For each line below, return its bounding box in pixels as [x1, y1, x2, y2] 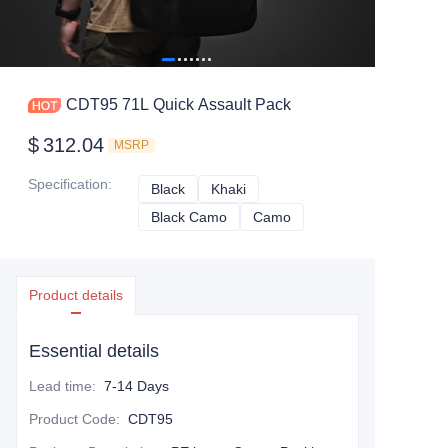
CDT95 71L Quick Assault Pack [122, 96, 291, 113]
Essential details [29, 341, 159, 361]
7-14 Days [104, 378, 169, 394]
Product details [29, 287, 123, 303]
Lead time [29, 378, 92, 394]
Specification [28, 176, 108, 192]
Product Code [29, 411, 116, 427]
